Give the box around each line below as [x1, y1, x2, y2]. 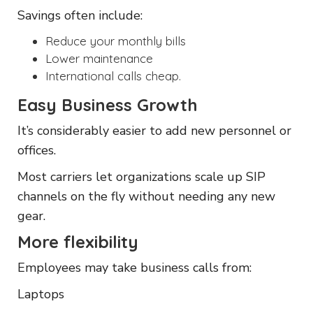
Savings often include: [17, 6, 143, 24]
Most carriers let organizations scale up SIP [17, 168, 265, 185]
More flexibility [17, 231, 138, 252]
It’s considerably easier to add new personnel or [17, 122, 291, 139]
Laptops [17, 285, 64, 303]
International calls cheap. [45, 68, 181, 83]
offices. [17, 141, 56, 159]
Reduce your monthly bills [45, 33, 186, 48]
